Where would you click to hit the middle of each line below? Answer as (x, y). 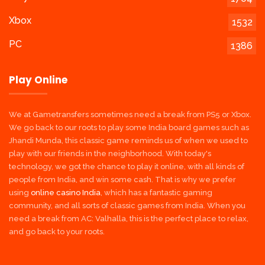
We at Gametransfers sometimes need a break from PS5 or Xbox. (130, 114)
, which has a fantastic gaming (156, 192)
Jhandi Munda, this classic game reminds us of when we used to (128, 140)
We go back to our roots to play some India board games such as (129, 127)
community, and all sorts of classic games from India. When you (127, 205)
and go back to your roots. (57, 231)
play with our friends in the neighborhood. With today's (110, 153)
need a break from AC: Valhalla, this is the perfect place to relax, (129, 218)
